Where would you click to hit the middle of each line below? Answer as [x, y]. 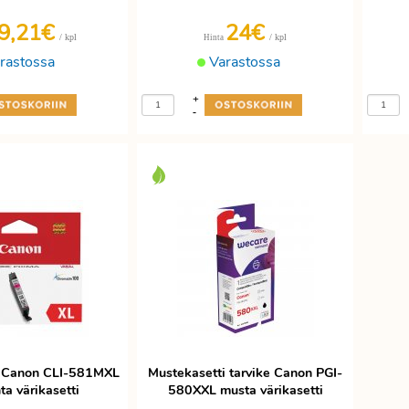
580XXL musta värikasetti [245, 390]
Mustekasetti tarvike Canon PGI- [245, 373]
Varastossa [243, 62]
